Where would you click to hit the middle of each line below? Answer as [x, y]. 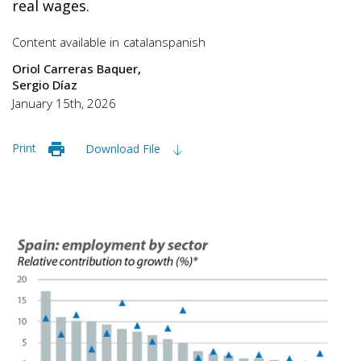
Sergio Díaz [45, 84]
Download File [124, 148]
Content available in [66, 41]
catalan [143, 41]
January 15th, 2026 [64, 103]
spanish [184, 41]
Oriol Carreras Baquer [75, 68]
